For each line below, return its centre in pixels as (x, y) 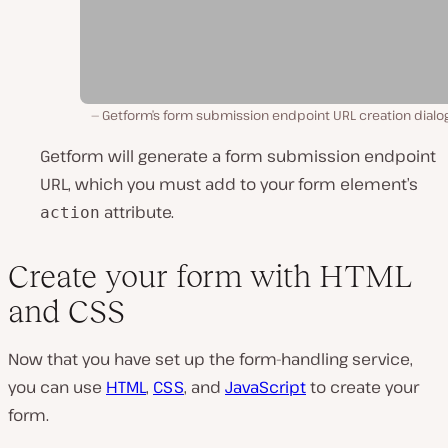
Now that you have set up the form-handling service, (210, 358)
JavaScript (265, 386)
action (70, 212)
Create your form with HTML (210, 275)
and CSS (66, 310)
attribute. (137, 211)
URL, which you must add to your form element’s (229, 183)
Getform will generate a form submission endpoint (238, 155)
